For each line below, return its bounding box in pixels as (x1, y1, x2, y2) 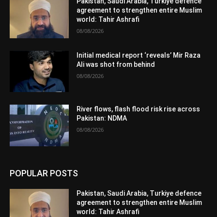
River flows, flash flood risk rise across (77, 105, 201, 113)
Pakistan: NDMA (77, 114, 127, 123)
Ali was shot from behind (77, 60, 155, 68)
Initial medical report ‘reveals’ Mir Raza (77, 51, 201, 59)
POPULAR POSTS (10, 168, 78, 179)
